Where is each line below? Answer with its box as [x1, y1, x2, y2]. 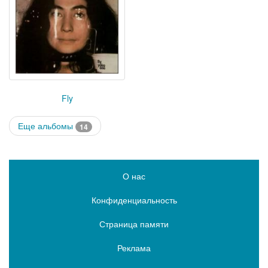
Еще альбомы [18, 119, 75, 132]
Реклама [117, 242, 151, 254]
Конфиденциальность [91, 194, 177, 206]
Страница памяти [99, 218, 169, 230]
